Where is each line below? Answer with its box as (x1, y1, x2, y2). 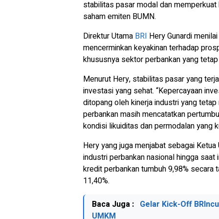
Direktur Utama (83, 30, 135, 42)
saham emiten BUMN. (83, 11, 156, 22)
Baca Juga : (92, 198, 136, 210)
